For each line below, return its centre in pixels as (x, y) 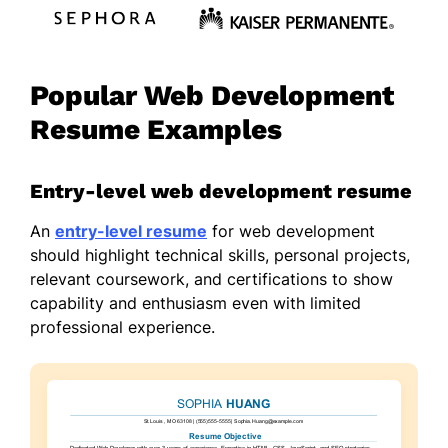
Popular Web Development (212, 96)
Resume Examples (156, 130)
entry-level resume (131, 231)
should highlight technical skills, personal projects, (220, 255)
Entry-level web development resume (221, 191)
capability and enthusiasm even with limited (195, 303)
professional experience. (122, 327)
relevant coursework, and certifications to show (211, 279)
